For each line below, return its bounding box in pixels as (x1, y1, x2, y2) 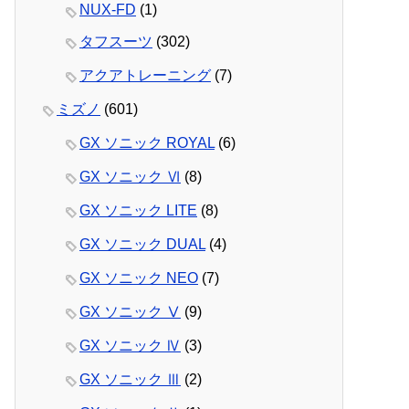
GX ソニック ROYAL (79, 135, 215, 152)
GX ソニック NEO (79, 270, 198, 287)
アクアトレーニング (79, 68, 211, 84)
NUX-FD (79, 2, 136, 18)
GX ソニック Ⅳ (79, 338, 181, 354)
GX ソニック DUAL (79, 236, 205, 253)
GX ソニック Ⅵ (79, 169, 181, 185)
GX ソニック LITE (79, 203, 197, 219)
